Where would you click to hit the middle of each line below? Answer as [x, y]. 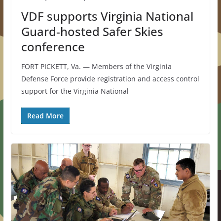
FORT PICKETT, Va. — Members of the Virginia [96, 66]
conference [53, 46]
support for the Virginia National [75, 91]
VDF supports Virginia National [107, 16]
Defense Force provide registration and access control [110, 78]
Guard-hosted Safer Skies [92, 31]
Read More [45, 115]
